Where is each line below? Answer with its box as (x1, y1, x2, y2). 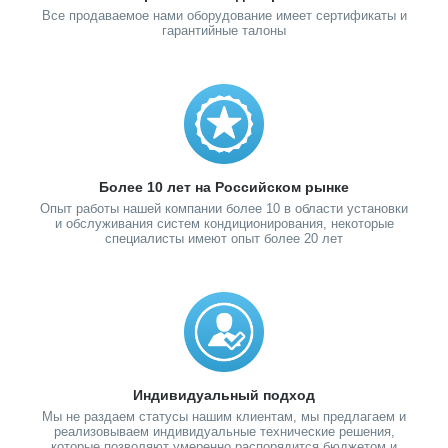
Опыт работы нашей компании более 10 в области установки (40, 201, 408, 216)
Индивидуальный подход (133, 387, 315, 403)
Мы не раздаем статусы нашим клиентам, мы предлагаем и (42, 409, 406, 424)
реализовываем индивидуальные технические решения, (53, 424, 395, 439)
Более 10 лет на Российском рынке (99, 179, 349, 195)
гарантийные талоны (162, 23, 286, 38)
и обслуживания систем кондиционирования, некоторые (54, 216, 394, 231)
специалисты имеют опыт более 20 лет (105, 231, 343, 246)
